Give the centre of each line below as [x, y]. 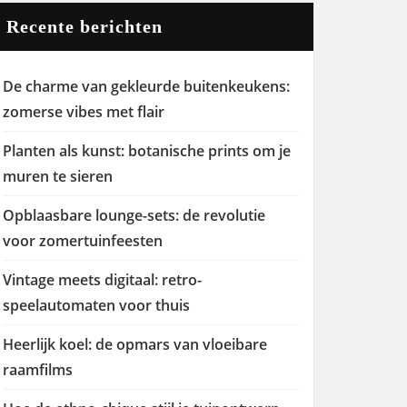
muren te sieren [58, 176]
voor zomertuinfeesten [83, 241]
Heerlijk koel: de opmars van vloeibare [135, 344]
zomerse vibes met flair [84, 112]
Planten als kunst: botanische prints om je [147, 151]
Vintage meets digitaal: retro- [102, 280]
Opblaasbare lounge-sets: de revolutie [134, 215]
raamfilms [38, 370]
